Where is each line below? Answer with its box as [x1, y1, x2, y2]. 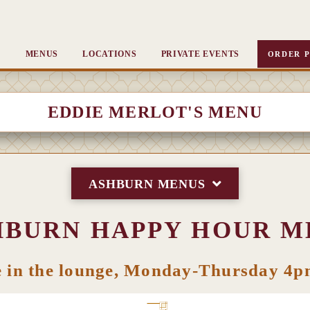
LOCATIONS [82, 49, 137, 59]
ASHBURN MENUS [89, 177, 206, 191]
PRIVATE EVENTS [161, 49, 240, 59]
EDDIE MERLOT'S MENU [48, 103, 262, 121]
